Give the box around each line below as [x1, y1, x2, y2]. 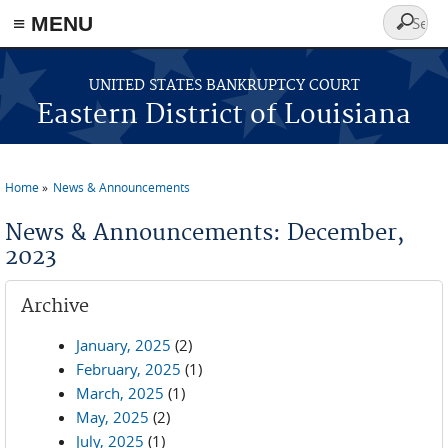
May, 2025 [76, 407, 149, 427]
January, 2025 [76, 335, 171, 355]
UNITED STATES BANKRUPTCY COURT [88, 77, 360, 95]
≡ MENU [13, 12, 93, 35]
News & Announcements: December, [5, 219, 404, 247]
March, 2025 [76, 383, 164, 403]
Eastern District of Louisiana [37, 99, 411, 132]
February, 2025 [76, 359, 181, 379]
